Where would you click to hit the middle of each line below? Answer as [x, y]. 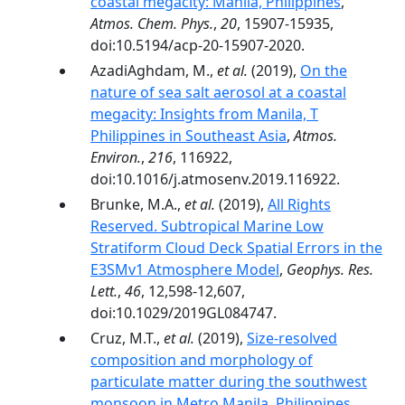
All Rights [299, 204]
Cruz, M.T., [127, 338]
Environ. [116, 157]
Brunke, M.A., [137, 204]
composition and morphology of [202, 360]
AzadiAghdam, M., [154, 71]
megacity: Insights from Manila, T [204, 114]
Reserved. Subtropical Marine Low [207, 226]
